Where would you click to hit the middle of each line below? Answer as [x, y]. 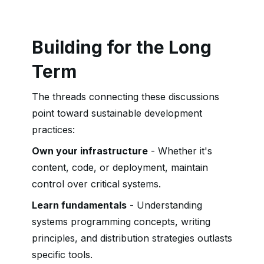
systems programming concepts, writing [121, 222]
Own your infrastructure [90, 151]
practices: [53, 130]
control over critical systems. [96, 184]
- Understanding [164, 205]
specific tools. [62, 255]
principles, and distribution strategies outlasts [132, 238]
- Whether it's [180, 151]
